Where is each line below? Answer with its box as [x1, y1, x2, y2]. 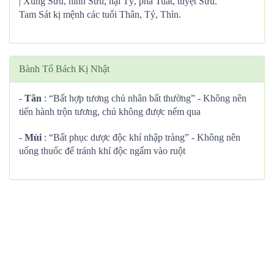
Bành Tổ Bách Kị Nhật [19, 64, 109, 74]
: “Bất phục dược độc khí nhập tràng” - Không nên [42, 132, 240, 143]
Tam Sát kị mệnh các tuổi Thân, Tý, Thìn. [19, 9, 181, 20]
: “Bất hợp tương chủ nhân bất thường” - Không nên [42, 93, 246, 103]
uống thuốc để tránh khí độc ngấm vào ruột [19, 146, 185, 156]
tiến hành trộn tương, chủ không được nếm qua [19, 106, 201, 117]
